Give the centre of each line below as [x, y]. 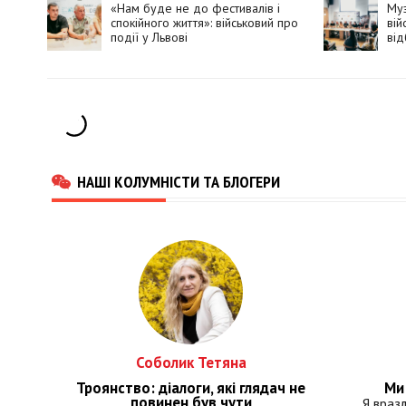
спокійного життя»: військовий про [204, 23]
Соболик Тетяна [191, 363]
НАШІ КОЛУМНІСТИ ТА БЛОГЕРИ [179, 182]
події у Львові [149, 38]
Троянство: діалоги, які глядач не [191, 388]
